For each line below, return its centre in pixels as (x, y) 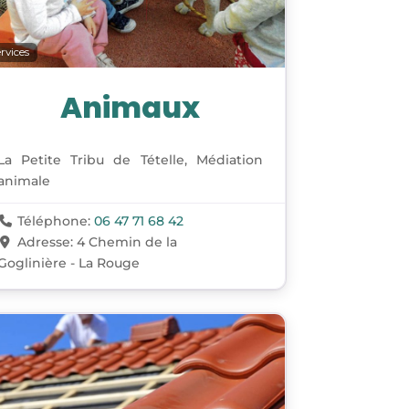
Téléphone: (55, 221)
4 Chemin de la (126, 242)
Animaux (130, 108)
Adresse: (47, 242)
